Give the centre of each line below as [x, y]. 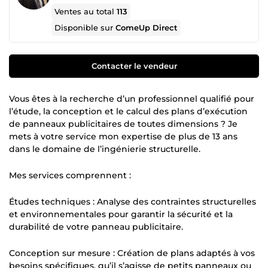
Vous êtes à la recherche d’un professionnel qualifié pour [132, 98]
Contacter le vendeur [134, 66]
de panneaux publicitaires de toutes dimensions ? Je [123, 124]
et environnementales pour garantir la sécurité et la [121, 214]
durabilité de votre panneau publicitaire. [96, 226]
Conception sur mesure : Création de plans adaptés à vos [132, 253]
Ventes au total [86, 11]
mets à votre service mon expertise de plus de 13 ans [123, 136]
